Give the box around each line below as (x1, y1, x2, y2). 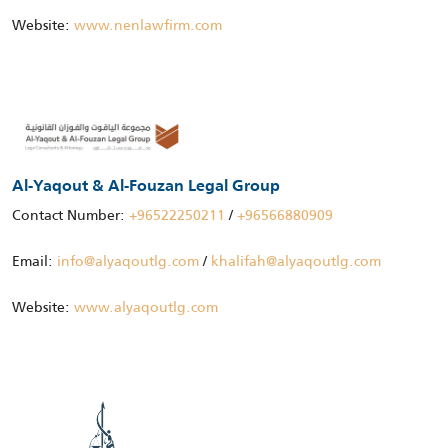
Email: (12, 249, 57, 272)
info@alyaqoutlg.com (57, 249, 199, 272)
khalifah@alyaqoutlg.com (211, 249, 381, 272)
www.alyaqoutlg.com (74, 295, 218, 318)
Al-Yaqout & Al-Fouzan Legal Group (12, 178, 280, 195)
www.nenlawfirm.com (74, 14, 222, 37)
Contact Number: (12, 203, 129, 226)
